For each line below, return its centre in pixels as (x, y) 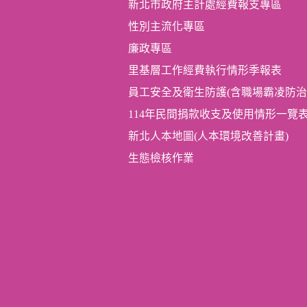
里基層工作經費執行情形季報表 (205, 70)
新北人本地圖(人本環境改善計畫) (208, 136)
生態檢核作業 (161, 158)
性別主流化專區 (167, 26)
